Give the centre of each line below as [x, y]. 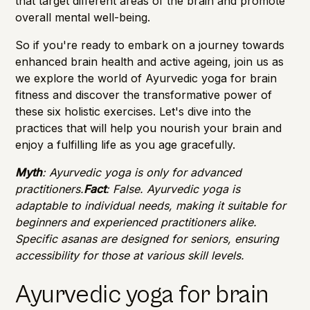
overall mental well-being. [83, 17]
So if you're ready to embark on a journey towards [150, 45]
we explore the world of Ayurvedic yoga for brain [146, 78]
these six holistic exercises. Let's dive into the [134, 111]
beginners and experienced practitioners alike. [136, 222]
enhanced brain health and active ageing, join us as [150, 61]
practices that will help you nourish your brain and [149, 128]
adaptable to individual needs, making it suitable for [151, 205]
